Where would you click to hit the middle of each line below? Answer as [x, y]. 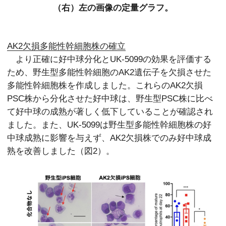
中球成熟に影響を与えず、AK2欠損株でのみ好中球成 [109, 138]
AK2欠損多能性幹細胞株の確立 [67, 46]
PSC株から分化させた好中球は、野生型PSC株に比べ [110, 99]
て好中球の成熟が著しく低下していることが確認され [110, 112]
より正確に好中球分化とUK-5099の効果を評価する [109, 59]
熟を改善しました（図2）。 [61, 151]
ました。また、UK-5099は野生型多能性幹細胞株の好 [109, 125]
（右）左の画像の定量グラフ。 [113, 8]
